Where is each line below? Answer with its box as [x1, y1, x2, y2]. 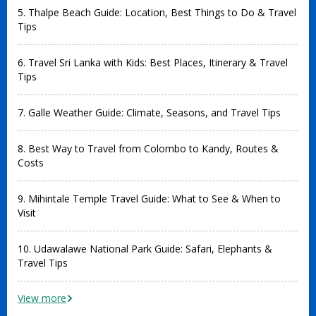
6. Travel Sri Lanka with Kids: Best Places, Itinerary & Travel [18, 56, 288, 69]
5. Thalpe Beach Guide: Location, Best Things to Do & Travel [18, 6, 296, 19]
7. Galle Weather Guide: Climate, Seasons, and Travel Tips [18, 106, 281, 119]
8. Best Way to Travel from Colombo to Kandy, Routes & [18, 142, 279, 155]
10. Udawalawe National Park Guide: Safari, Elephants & [18, 242, 272, 255]
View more [18, 291, 66, 305]
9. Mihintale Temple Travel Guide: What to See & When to [18, 192, 281, 205]
